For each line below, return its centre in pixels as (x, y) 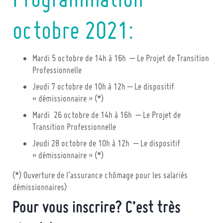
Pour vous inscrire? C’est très (97, 209)
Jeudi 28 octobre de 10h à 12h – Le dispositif (106, 144)
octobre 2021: (73, 33)
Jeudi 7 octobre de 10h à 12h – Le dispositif (103, 88)
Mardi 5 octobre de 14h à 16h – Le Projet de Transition (121, 59)
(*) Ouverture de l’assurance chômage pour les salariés (100, 176)
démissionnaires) (40, 188)
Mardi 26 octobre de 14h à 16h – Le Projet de (107, 116)
